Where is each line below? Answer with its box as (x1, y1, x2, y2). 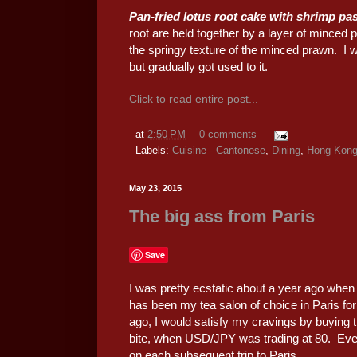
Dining (272, 145, 300, 157)
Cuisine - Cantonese (172, 145, 265, 157)
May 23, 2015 (129, 183, 182, 194)
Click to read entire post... (129, 92, 258, 106)
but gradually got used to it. (129, 60, 268, 74)
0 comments (198, 129, 257, 141)
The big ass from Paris (129, 206, 315, 226)
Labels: (135, 145, 172, 157)
